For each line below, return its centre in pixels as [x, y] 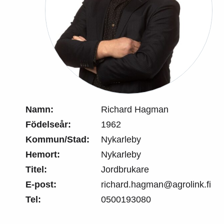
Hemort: [43, 154]
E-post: [41, 184]
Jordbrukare [125, 169]
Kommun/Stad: [57, 139]
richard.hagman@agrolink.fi [156, 184]
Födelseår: [48, 124]
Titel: [36, 169]
